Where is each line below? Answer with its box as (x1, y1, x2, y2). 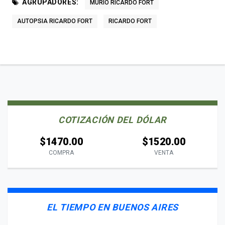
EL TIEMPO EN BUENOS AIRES (47, 201, 178, 212)
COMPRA (49, 149, 74, 156)
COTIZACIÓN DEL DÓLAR (58, 114, 167, 125)
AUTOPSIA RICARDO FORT (17, 17, 92, 25)
